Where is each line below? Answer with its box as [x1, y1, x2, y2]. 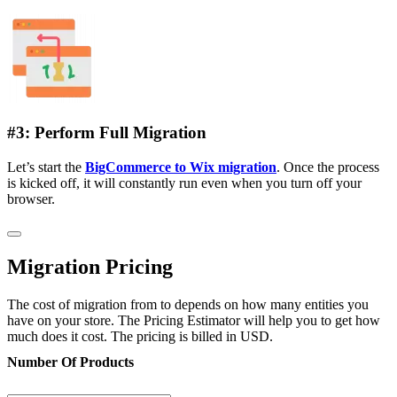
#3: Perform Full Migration [7, 123, 206, 143]
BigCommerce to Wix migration [85, 159, 276, 175]
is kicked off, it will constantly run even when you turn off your [7, 175, 362, 191]
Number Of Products [7, 354, 134, 370]
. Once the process [276, 159, 379, 175]
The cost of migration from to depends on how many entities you [7, 296, 369, 312]
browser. [7, 191, 55, 206]
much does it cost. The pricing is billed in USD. [7, 328, 273, 344]
